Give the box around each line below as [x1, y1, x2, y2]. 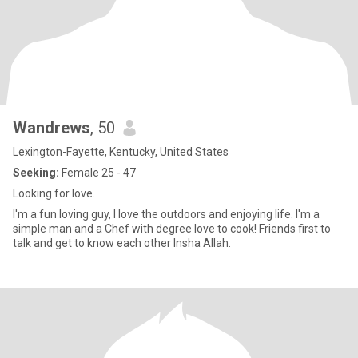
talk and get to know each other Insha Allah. [13, 237, 231, 249]
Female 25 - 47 [59, 166, 136, 179]
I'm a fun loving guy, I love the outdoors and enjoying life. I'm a [13, 208, 320, 221]
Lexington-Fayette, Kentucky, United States [13, 145, 229, 158]
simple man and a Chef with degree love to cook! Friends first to [13, 222, 331, 235]
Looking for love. [13, 187, 95, 200]
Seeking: [13, 166, 59, 179]
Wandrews [13, 118, 90, 137]
